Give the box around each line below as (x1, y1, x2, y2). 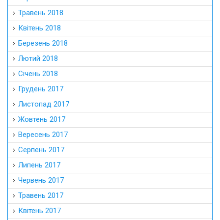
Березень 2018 (18, 38, 68, 48)
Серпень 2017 (18, 145, 64, 154)
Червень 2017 (18, 175, 64, 185)
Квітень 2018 (18, 23, 61, 32)
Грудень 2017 (18, 84, 63, 93)
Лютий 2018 (18, 54, 58, 63)
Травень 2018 (18, 8, 63, 17)
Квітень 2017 (18, 206, 61, 215)
